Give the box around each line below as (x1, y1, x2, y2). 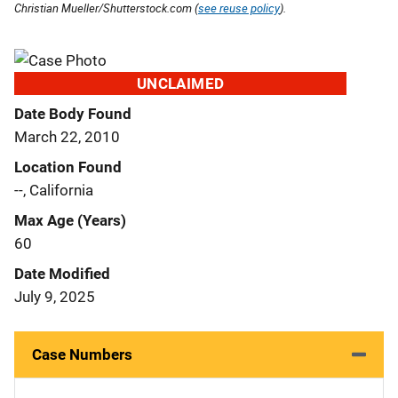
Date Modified (14, 264, 110, 283)
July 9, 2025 (14, 287, 95, 306)
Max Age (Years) (14, 211, 126, 229)
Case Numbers (32, 345, 132, 363)
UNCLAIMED (136, 74, 225, 92)
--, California (14, 180, 93, 199)
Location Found (14, 157, 122, 176)
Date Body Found (14, 104, 131, 123)
